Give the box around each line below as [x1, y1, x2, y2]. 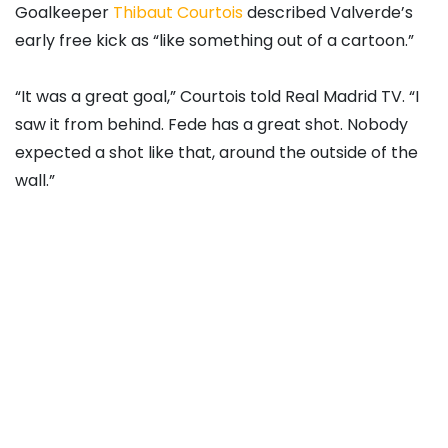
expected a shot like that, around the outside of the [15, 140, 418, 164]
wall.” [15, 168, 55, 192]
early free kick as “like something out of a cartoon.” [15, 28, 414, 52]
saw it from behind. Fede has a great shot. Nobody [15, 112, 408, 136]
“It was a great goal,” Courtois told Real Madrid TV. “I [15, 84, 419, 108]
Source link [15, 280, 100, 304]
